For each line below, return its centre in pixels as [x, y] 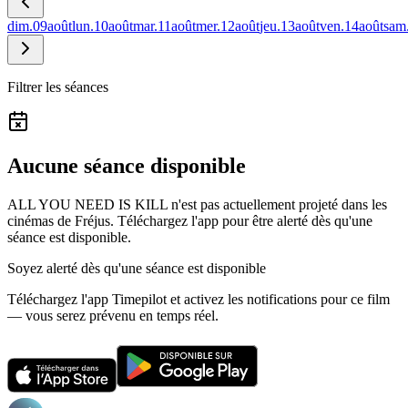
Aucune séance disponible [127, 165]
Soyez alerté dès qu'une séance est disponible [137, 268]
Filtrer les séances [58, 87]
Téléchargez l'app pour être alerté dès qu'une [245, 220]
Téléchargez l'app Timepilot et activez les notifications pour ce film [199, 299]
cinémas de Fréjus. [61, 220]
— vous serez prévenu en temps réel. [113, 315]
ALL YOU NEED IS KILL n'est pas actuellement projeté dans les [197, 204]
